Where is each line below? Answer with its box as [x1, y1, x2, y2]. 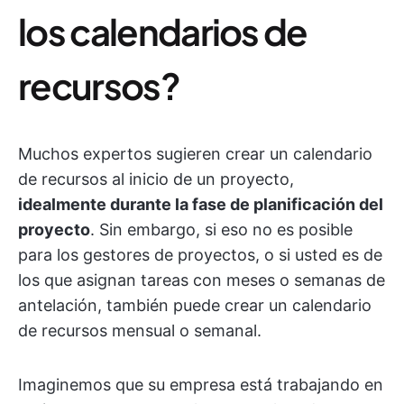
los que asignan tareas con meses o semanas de [18, 270, 385, 289]
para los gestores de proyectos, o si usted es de [18, 244, 382, 264]
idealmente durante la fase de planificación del [18, 194, 383, 214]
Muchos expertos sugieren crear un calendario [18, 143, 372, 163]
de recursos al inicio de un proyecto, [18, 169, 294, 188]
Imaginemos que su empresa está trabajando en [18, 374, 383, 394]
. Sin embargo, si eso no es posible [90, 219, 353, 239]
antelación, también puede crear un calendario [18, 295, 372, 315]
